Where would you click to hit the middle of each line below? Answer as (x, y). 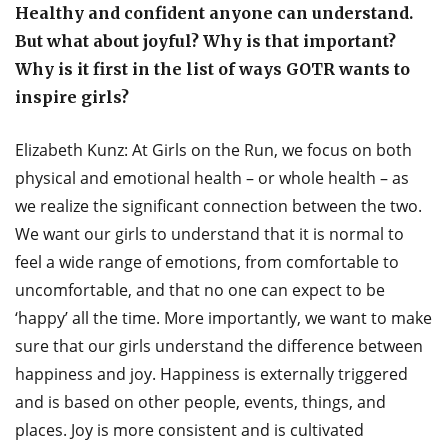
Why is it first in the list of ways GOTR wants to (212, 69)
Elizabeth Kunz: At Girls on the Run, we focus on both (213, 150)
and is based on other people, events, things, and (200, 402)
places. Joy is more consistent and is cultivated (189, 430)
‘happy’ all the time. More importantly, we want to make (223, 318)
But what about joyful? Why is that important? (207, 41)
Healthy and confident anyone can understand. (214, 13)
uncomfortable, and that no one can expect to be (200, 290)
